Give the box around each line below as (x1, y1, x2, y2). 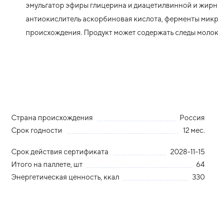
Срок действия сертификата (11, 147, 109, 156)
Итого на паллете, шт (11, 160, 83, 168)
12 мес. (183, 126, 205, 134)
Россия (180, 113, 205, 122)
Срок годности (11, 126, 63, 134)
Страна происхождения (11, 113, 93, 122)
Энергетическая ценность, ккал (11, 172, 120, 181)
